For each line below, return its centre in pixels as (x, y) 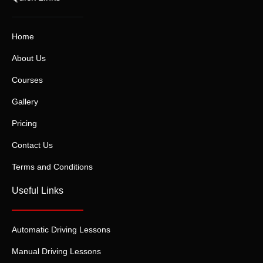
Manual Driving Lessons (56, 252)
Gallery (25, 102)
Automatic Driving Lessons (61, 230)
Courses (27, 80)
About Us (29, 58)
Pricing (24, 124)
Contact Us (32, 145)
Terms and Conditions (52, 167)
